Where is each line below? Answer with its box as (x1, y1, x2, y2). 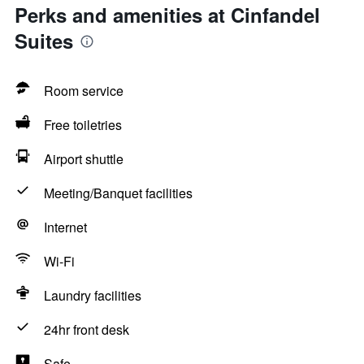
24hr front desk (44, 320, 129, 339)
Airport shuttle (44, 149, 123, 168)
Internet (44, 218, 87, 236)
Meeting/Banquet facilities (44, 184, 193, 202)
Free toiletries (44, 115, 122, 134)
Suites (15, 27, 73, 54)
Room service (44, 81, 123, 100)
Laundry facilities (44, 286, 141, 305)
